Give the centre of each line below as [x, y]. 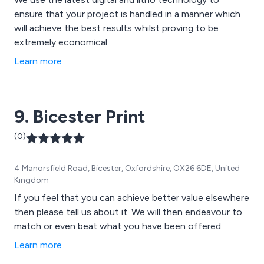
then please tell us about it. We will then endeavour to [128, 212]
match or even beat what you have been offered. [118, 226]
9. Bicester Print [80, 116]
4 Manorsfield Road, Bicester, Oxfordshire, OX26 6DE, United [127, 168]
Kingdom [32, 180]
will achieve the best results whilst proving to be [116, 28]
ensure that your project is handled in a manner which [127, 14]
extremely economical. [62, 42]
